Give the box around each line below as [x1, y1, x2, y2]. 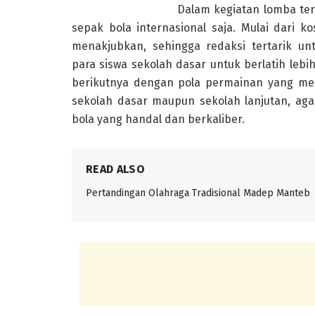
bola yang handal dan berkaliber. [72, 112, 245, 126]
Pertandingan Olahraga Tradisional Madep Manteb [86, 186, 310, 199]
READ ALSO [86, 162, 145, 176]
